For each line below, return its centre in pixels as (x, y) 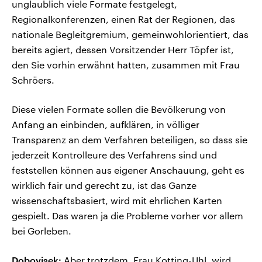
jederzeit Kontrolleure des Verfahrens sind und (114, 155)
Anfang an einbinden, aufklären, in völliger (106, 125)
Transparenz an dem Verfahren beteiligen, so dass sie (130, 140)
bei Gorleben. (42, 231)
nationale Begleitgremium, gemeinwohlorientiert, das (130, 35)
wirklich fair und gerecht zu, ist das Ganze (104, 185)
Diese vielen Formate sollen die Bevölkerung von (119, 109)
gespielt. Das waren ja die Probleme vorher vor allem (127, 216)
